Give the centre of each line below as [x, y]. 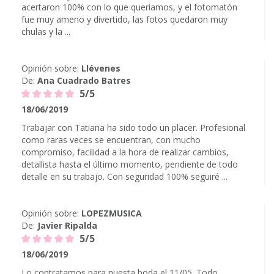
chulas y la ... [46, 31]
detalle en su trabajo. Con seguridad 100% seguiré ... [124, 176]
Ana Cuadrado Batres [84, 80]
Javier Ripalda [67, 225]
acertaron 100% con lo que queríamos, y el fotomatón [129, 7]
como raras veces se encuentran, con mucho [111, 140]
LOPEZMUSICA [112, 213]
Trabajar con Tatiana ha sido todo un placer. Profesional [133, 128]
